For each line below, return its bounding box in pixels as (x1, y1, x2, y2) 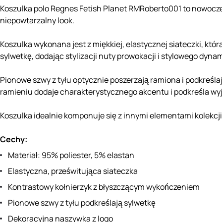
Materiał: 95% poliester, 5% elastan (8, 150, 134, 161)
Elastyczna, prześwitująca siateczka (8, 166, 138, 177)
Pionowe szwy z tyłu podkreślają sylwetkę (8, 197, 156, 209)
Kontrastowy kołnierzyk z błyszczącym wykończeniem (8, 181, 200, 193)
